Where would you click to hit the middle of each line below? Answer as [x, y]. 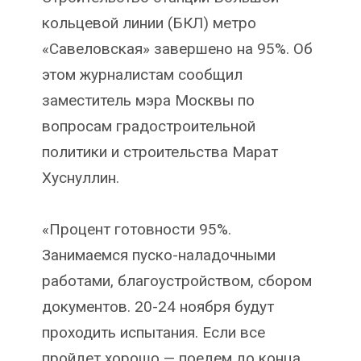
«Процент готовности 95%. [136, 230]
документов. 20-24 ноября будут [158, 307]
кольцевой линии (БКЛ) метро [149, 23]
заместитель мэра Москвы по [148, 101]
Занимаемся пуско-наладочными [158, 255]
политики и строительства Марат [160, 152]
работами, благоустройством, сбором [176, 281]
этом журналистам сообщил [142, 75]
